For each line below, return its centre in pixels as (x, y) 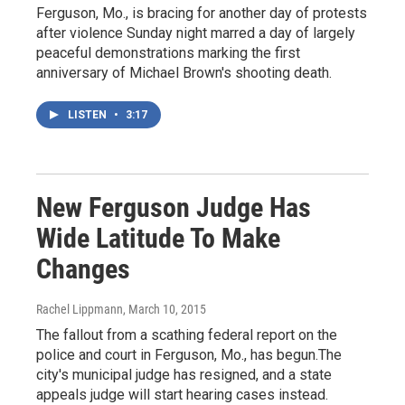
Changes (83, 268)
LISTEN (89, 114)
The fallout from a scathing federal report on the (187, 334)
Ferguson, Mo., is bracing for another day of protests (202, 13)
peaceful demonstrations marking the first (168, 52)
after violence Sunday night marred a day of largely (196, 33)
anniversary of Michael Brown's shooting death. (184, 72)
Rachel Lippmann (80, 309)
